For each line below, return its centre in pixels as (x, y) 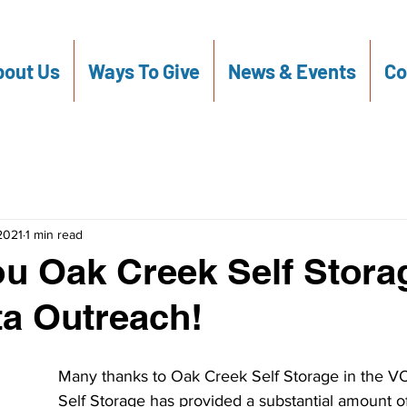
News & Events (292, 71)
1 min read (54, 234)
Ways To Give (144, 71)
